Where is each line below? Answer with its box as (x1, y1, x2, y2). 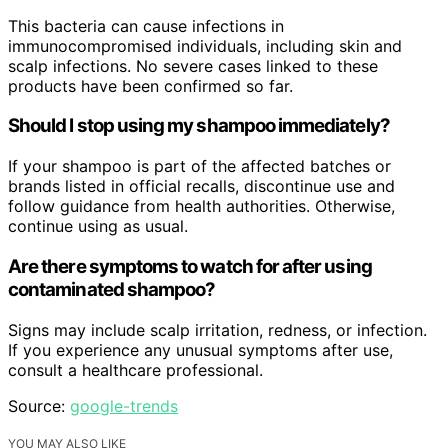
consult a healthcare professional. (8, 359, 263, 380)
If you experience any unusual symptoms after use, (8, 339, 393, 360)
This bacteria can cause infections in (8, 15, 284, 36)
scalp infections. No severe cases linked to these (8, 55, 378, 76)
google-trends (70, 395, 178, 416)
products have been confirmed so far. (8, 75, 293, 96)
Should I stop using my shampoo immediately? (8, 114, 390, 138)
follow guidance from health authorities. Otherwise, (8, 196, 395, 217)
